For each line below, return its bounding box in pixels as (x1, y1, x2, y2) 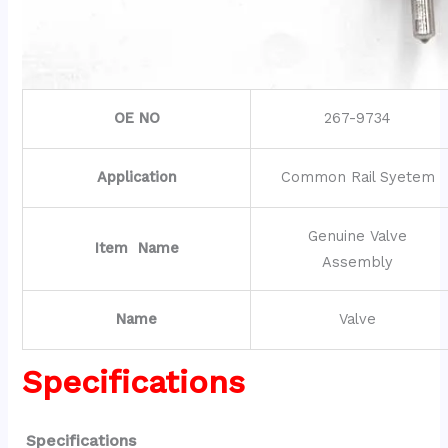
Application (96, 168, 177, 187)
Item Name (94, 239, 179, 258)
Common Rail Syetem (280, 168, 435, 187)
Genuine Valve (308, 227, 408, 246)
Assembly (322, 253, 394, 272)
